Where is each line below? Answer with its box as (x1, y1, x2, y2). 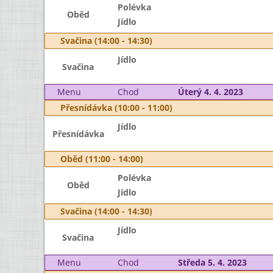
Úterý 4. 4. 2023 (177, 86, 243, 97)
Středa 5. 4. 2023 (177, 257, 247, 268)
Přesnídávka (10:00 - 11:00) (60, 102, 172, 113)
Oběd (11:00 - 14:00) (60, 153, 143, 165)
